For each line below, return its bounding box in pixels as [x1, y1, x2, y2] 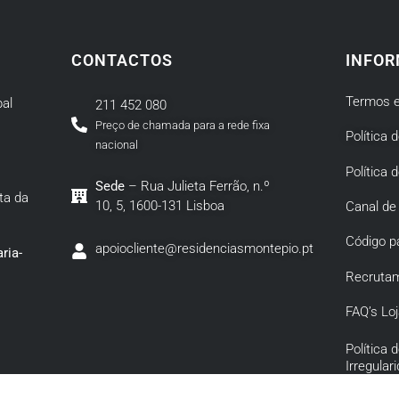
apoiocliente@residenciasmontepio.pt [95, 240, 314, 256]
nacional [95, 137, 139, 151]
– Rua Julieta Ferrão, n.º [125, 177, 271, 194]
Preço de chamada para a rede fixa [95, 118, 271, 132]
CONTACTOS [70, 50, 173, 69]
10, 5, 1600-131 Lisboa [95, 197, 225, 214]
